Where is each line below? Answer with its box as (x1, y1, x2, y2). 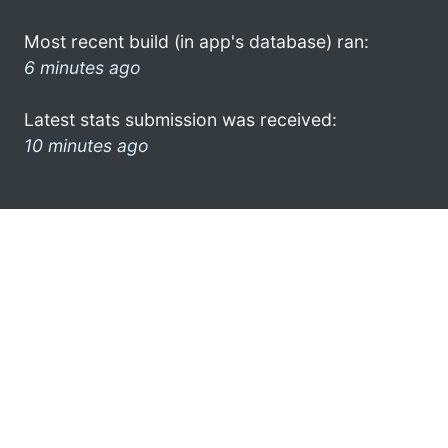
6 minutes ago (24, 56, 141, 78)
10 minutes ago (24, 134, 149, 156)
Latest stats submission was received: (24, 108, 337, 130)
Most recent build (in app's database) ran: (24, 30, 369, 52)
